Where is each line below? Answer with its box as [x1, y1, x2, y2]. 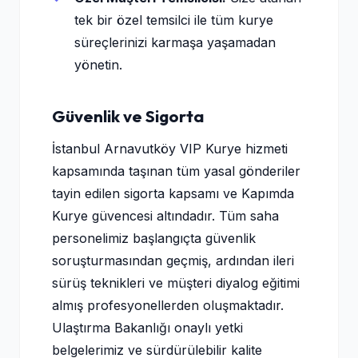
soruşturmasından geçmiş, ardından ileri [52, 253, 294, 268]
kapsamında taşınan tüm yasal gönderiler [52, 163, 300, 179]
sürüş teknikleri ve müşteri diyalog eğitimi [52, 275, 300, 291]
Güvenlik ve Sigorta [52, 105, 204, 126]
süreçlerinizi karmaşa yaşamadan [74, 34, 276, 50]
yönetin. [74, 57, 122, 73]
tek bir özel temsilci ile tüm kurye [74, 12, 273, 28]
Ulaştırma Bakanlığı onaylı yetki [52, 320, 243, 336]
